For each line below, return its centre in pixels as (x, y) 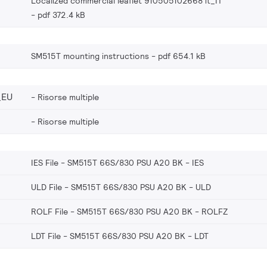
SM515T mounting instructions (90, 56)
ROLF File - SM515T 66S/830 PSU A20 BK (112, 211)
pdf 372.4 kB (61, 15)
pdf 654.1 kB (182, 56)
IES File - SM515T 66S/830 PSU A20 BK (107, 162)
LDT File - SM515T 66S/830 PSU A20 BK (108, 236)
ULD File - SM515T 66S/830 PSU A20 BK (109, 187)
